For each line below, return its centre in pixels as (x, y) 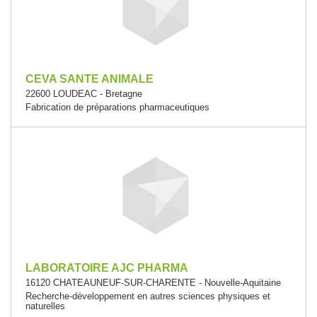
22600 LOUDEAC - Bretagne (84, 94)
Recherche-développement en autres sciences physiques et (148, 296)
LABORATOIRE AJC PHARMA (107, 268)
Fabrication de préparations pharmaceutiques (117, 107)
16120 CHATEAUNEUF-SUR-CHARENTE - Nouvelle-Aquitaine (153, 283)
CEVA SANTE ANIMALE (90, 79)
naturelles (45, 306)
